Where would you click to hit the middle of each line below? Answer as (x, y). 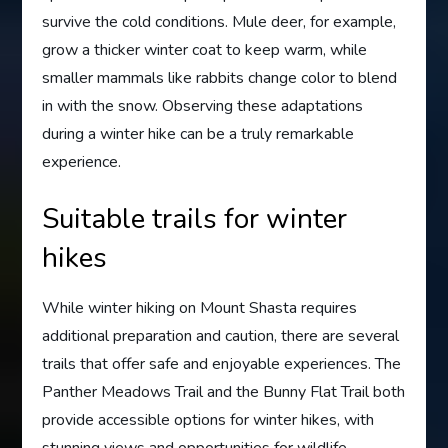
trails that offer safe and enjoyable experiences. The (222, 363)
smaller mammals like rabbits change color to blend (220, 77)
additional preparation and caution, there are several (221, 335)
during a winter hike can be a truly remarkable (198, 133)
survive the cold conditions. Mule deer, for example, (219, 21)
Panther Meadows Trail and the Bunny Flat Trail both (224, 391)
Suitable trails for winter (195, 218)
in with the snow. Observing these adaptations (203, 105)
